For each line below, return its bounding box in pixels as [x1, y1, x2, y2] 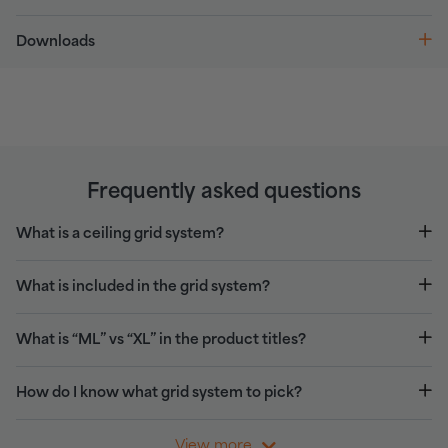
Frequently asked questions [87, 181, 361, 203]
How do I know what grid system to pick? [16, 385, 302, 400]
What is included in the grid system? [16, 279, 270, 294]
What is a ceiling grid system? [16, 226, 224, 241]
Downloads [16, 34, 95, 49]
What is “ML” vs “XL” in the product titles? [16, 332, 306, 347]
